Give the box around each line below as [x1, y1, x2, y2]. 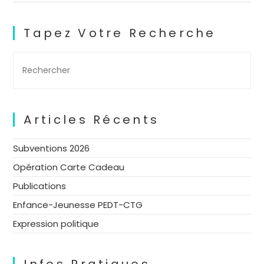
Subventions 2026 [13, 142, 90, 154]
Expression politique [13, 217, 100, 230]
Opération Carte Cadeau [13, 161, 125, 173]
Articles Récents [24, 111, 160, 128]
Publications [13, 180, 67, 192]
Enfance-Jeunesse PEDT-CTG [13, 199, 143, 211]
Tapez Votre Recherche [24, 25, 216, 41]
